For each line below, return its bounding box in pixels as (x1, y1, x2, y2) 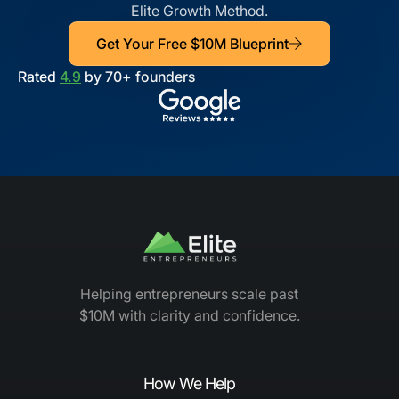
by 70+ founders (81, 67, 195, 85)
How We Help (143, 374, 236, 394)
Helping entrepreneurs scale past (80, 285, 299, 304)
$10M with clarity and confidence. (78, 306, 300, 325)
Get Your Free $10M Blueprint (96, 34, 289, 53)
